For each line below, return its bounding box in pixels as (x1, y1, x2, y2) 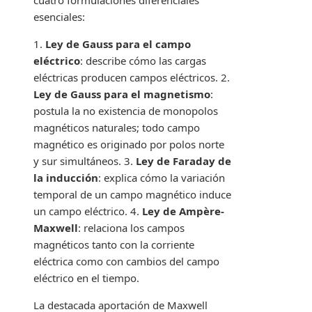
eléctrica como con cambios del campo (33, 254, 219, 269)
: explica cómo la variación (98, 171, 225, 185)
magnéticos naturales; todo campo (33, 120, 200, 135)
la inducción (33, 171, 98, 185)
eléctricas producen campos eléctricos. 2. (33, 70, 230, 85)
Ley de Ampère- (142, 204, 224, 219)
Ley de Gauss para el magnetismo (33, 87, 210, 102)
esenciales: (33, 10, 85, 24)
